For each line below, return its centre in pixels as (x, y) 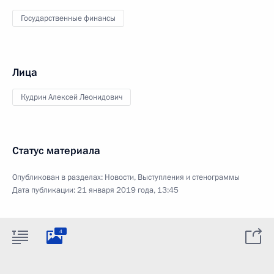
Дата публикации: (45, 190)
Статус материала (56, 151)
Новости (119, 177)
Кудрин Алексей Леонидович (72, 97)
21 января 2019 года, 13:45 (128, 190)
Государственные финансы (68, 18)
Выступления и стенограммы (189, 177)
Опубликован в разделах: (58, 177)
